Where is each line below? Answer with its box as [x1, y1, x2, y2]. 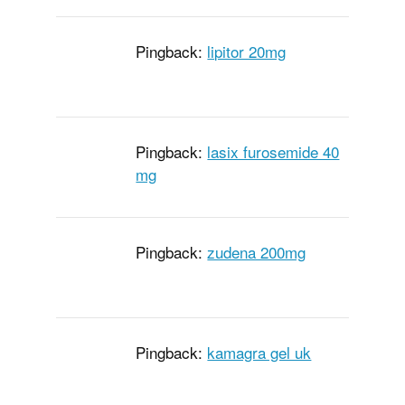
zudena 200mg [207, 240, 306, 264]
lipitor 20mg [207, 40, 287, 63]
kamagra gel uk [207, 341, 312, 364]
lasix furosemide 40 [207, 140, 340, 164]
